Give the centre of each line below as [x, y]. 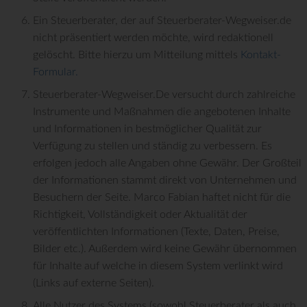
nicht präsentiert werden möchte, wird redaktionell [153, 38]
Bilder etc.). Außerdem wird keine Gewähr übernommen [165, 249]
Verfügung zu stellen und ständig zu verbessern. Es [152, 146]
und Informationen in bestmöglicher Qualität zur [147, 129]
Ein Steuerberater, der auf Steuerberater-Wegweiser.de [162, 21]
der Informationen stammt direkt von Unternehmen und [165, 181]
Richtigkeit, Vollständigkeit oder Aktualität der [140, 215]
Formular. [56, 72]
